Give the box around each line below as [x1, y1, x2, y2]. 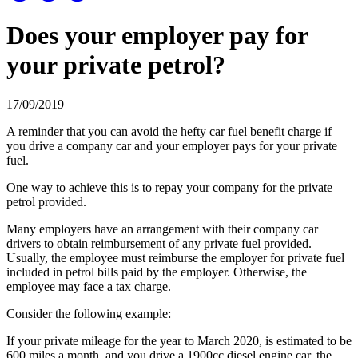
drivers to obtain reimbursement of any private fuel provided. [6, 236, 312, 250]
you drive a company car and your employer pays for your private [6, 138, 337, 153]
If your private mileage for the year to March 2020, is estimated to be [6, 333, 352, 348]
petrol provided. [6, 194, 86, 209]
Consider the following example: [6, 306, 171, 320]
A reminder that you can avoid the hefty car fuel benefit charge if [6, 124, 332, 138]
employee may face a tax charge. [6, 279, 171, 293]
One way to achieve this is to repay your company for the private [6, 180, 332, 194]
